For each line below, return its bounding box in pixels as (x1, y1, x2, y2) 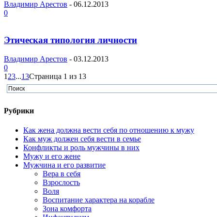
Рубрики (4, 107, 34, 115)
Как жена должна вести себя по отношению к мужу (23, 125, 194, 134)
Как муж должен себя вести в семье (23, 134, 141, 143)
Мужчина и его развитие (23, 160, 106, 169)
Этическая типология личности (4, 35, 137, 46)
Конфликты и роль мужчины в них (23, 143, 139, 152)
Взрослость (43, 178, 80, 186)
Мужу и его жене (23, 152, 80, 160)
